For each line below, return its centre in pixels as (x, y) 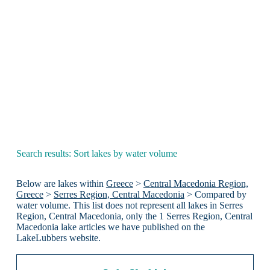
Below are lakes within (61, 184)
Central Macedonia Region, (196, 184)
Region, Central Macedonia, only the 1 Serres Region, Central (134, 216)
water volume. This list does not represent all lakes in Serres (129, 206)
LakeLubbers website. (58, 238)
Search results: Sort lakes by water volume (96, 153)
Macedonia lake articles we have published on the (110, 227)
